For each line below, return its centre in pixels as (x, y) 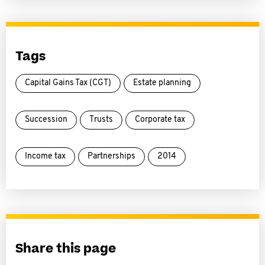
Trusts (101, 120)
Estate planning (162, 83)
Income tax (45, 156)
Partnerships (112, 156)
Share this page (66, 249)
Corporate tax (160, 120)
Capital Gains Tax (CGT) (68, 83)
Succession (46, 120)
